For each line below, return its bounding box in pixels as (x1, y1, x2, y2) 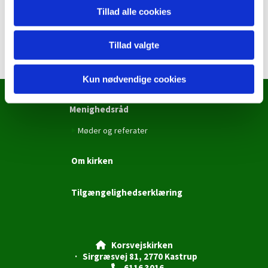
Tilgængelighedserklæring (71, 186, 182, 198)
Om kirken (71, 154, 113, 166)
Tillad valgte (109, 39, 159, 50)
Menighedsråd (69, 103, 129, 115)
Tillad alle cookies (97, 6, 171, 17)
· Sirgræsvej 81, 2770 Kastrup (71, 250, 197, 262)
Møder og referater (78, 124, 148, 136)
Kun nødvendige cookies (82, 74, 186, 84)
